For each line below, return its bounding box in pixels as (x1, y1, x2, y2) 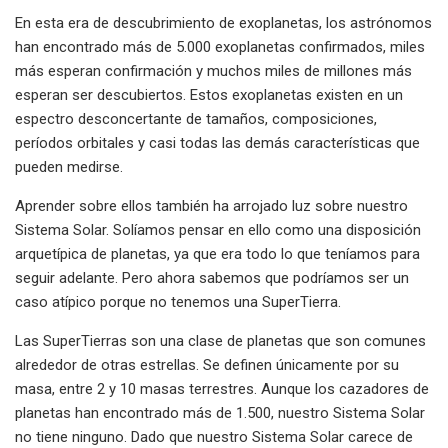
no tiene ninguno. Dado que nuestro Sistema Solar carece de (15, 427, 413, 446)
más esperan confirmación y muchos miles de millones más (15, 61, 412, 80)
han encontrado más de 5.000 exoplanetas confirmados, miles (15, 37, 425, 56)
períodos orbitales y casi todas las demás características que (15, 133, 420, 152)
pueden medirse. (15, 157, 123, 176)
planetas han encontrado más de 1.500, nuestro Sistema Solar (15, 403, 425, 422)
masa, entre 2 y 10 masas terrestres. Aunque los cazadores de (15, 379, 429, 398)
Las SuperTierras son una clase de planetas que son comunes (15, 331, 426, 350)
